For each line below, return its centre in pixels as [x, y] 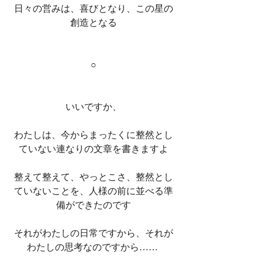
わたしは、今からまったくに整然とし [94, 135]
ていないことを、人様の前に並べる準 [94, 191]
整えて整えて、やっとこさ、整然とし [94, 177]
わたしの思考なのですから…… [94, 247]
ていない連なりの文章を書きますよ [94, 149]
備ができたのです [94, 205]
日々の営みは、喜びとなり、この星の [94, 8]
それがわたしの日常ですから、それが [94, 233]
